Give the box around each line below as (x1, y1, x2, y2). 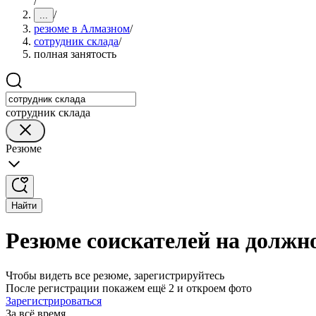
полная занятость (34, 48, 116, 60)
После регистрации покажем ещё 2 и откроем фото (6, 281, 252, 294)
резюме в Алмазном (34, 23, 130, 35)
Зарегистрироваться (6, 294, 102, 307)
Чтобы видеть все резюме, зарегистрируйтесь (6, 269, 224, 281)
